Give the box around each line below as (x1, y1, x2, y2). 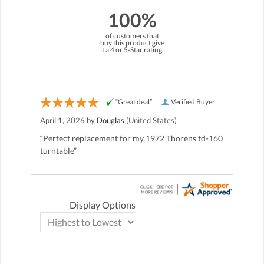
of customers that (105, 31, 159, 40)
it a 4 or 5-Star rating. (100, 45, 164, 54)
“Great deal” (115, 97, 152, 106)
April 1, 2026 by (40, 115, 97, 125)
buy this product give (100, 38, 164, 47)
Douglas (97, 115, 124, 125)
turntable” (40, 145, 77, 156)
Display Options (70, 199, 136, 210)
